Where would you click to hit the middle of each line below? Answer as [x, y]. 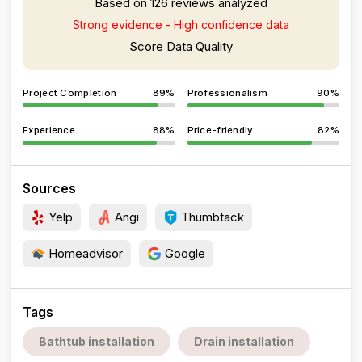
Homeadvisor [84, 253]
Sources [49, 188]
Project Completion [70, 93]
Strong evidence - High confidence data [181, 25]
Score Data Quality [181, 46]
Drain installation [244, 341]
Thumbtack [211, 217]
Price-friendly [220, 130]
